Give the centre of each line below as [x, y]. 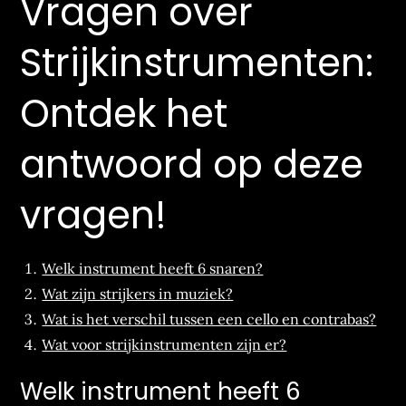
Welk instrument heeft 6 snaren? [153, 268]
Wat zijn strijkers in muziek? [138, 294]
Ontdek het [124, 114]
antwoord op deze [192, 164]
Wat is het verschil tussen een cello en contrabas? [209, 319]
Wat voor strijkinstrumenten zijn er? [164, 344]
